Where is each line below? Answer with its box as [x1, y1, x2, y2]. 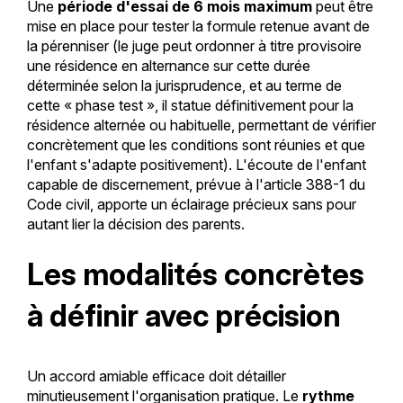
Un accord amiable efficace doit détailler [26, 366, 286, 385]
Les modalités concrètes [26, 255, 364, 292]
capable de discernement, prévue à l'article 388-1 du [26, 175, 365, 193]
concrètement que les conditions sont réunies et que [26, 135, 365, 154]
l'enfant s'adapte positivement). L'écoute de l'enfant [26, 155, 366, 174]
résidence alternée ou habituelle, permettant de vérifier [26, 115, 376, 134]
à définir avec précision [26, 297, 341, 334]
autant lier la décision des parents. [26, 214, 245, 233]
